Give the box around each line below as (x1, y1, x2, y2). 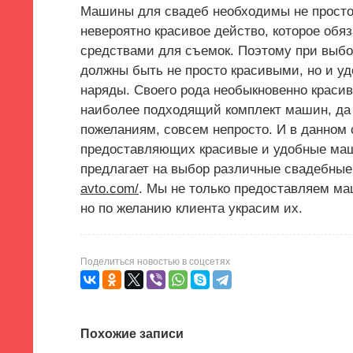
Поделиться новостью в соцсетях (80, 256, 230, 267)
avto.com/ (80, 181, 139, 196)
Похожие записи (80, 327, 184, 340)
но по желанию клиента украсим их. (80, 201, 303, 216)
